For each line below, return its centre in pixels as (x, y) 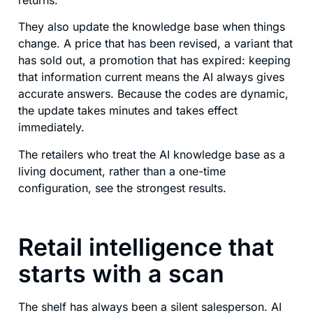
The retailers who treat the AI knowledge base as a (152, 154)
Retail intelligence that (146, 247)
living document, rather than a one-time (122, 171)
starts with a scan (121, 274)
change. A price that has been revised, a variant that (155, 44)
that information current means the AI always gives (151, 77)
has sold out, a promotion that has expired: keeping (154, 60)
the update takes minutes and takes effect (128, 111)
